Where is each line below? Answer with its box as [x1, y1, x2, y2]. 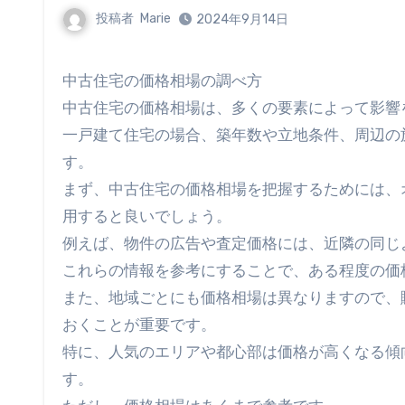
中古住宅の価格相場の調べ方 [78, 71, 262, 89]
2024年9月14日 [196, 12, 288, 27]
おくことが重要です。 [62, 316, 216, 334]
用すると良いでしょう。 [62, 207, 231, 225]
